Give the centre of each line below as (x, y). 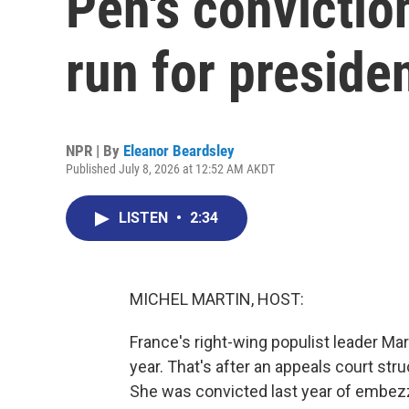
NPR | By (94, 151)
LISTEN (145, 218)
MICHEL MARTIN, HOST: (217, 299)
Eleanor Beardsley (179, 151)
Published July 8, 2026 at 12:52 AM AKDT (170, 169)
